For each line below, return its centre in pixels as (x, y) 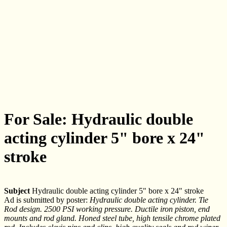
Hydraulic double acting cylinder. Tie (149, 200)
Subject (17, 191)
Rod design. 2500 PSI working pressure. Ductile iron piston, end (107, 209)
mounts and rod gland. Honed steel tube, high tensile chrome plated (112, 218)
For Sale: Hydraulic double (99, 119)
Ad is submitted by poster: (47, 200)
